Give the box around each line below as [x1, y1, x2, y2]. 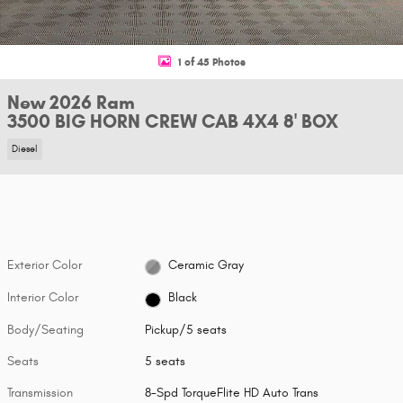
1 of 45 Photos [177, 54, 246, 68]
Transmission [7, 385, 73, 400]
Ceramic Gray [167, 257, 244, 273]
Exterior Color [7, 256, 82, 273]
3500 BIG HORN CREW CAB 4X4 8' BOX [7, 110, 338, 133]
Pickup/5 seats [145, 322, 228, 337]
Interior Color [7, 289, 78, 305]
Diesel [12, 143, 38, 155]
